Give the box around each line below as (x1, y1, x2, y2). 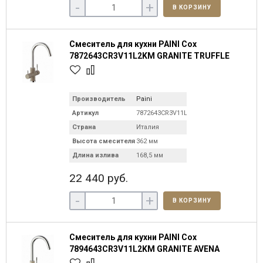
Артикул (72, 109, 99, 117)
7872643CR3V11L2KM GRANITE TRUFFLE (69, 51, 230, 60)
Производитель (72, 95, 126, 103)
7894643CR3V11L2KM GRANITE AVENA (69, 244, 220, 254)
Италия (136, 123, 159, 131)
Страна (72, 123, 96, 131)
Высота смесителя (72, 137, 135, 145)
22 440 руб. (69, 171, 128, 185)
